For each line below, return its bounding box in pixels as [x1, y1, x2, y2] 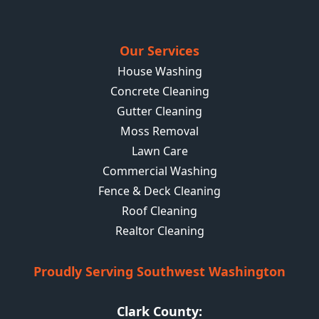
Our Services [120, 42, 199, 60]
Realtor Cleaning [115, 223, 204, 239]
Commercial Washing [102, 163, 217, 179]
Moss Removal [120, 123, 199, 140]
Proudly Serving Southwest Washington [33, 263, 286, 281]
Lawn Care [131, 143, 188, 159]
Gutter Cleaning [117, 103, 202, 120]
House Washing [117, 63, 202, 80]
